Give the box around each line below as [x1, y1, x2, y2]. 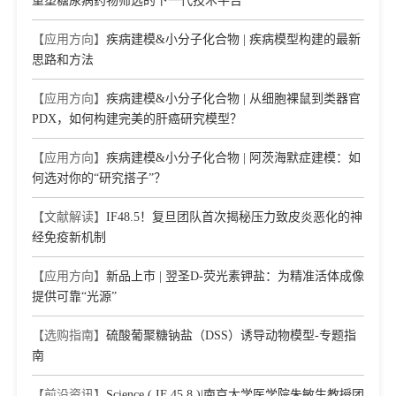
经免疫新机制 [32, 231, 106, 244]
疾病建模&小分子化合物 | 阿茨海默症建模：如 [106, 151, 361, 164]
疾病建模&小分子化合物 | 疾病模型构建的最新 [106, 33, 361, 46]
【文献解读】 [32, 210, 106, 224]
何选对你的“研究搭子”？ [32, 171, 166, 185]
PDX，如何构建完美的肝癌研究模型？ [32, 112, 242, 126]
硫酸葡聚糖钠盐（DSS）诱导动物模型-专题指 [106, 329, 356, 342]
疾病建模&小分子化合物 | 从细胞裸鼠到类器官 [106, 92, 361, 105]
